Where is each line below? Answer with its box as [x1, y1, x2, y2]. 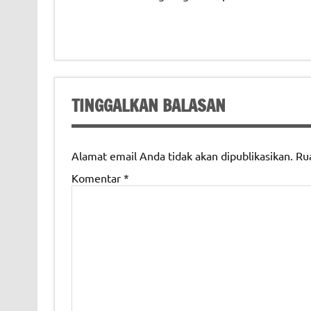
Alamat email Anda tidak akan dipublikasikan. [71, 148, 293, 162]
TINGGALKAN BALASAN [71, 93, 226, 117]
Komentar [71, 170, 124, 185]
